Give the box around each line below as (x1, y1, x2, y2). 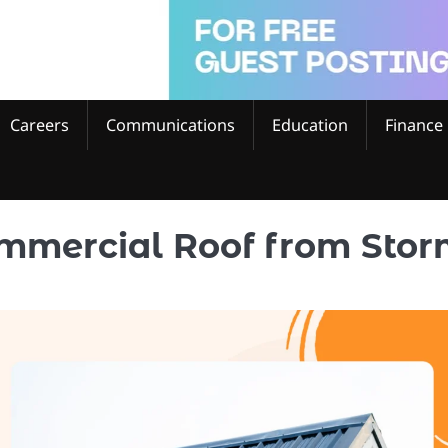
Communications (106, 113, 235, 136)
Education (272, 113, 348, 136)
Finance (385, 113, 443, 136)
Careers (10, 113, 69, 136)
